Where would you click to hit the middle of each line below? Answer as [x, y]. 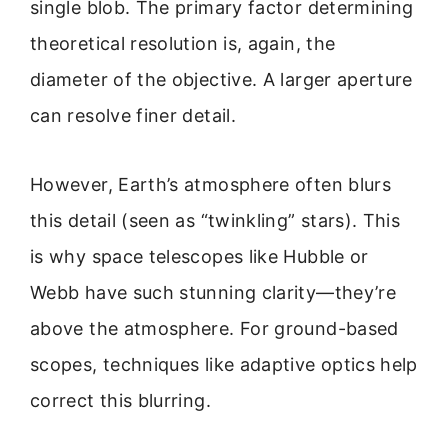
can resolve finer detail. [133, 116]
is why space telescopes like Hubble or [199, 256]
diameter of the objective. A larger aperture [221, 80]
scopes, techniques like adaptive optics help [224, 364]
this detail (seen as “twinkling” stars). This [215, 220]
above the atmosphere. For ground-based [214, 328]
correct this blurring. [120, 400]
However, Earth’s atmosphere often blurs [211, 184]
